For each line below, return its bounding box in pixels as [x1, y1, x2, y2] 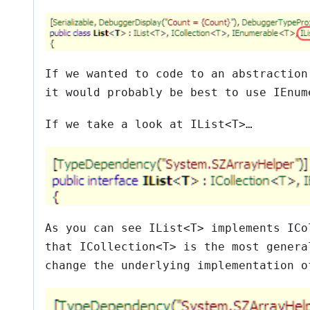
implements [204, 221, 287, 235]
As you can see [45, 221, 149, 235]
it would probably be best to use [45, 85, 273, 99]
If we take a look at [45, 117, 190, 131]
